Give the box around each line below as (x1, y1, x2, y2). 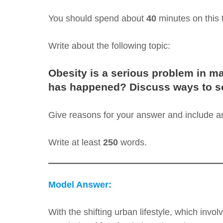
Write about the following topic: (48, 41, 170, 51)
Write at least (48, 137, 103, 147)
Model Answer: (48, 179, 111, 190)
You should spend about (48, 13, 146, 23)
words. (118, 137, 147, 147)
